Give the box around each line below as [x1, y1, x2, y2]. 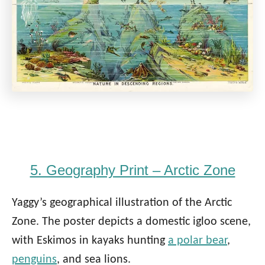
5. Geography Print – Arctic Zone [30, 162, 235, 179]
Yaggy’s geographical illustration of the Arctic [12, 197, 232, 209]
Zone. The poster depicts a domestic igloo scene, [12, 216, 251, 228]
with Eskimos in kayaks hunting [12, 235, 168, 247]
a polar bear [168, 235, 227, 247]
